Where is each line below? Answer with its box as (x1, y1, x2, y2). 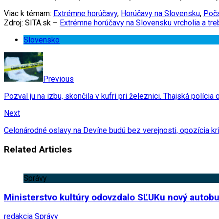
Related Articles (4, 144, 72, 155)
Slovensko (23, 35, 60, 45)
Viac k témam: (4, 9, 53, 19)
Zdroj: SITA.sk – (4, 18, 60, 28)
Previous (43, 74, 74, 84)
